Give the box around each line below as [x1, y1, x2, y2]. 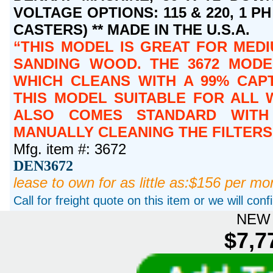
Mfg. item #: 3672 [13, 140, 127, 157]
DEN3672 [13, 157, 74, 174]
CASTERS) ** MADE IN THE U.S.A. [13, 21, 250, 38]
